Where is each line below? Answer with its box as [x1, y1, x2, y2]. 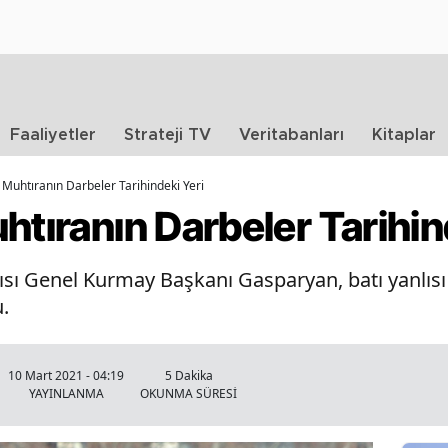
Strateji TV [124, 127, 211, 143]
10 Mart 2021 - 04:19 [8, 367, 124, 384]
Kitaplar [372, 127, 436, 143]
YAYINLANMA [28, 385, 104, 402]
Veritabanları [239, 127, 344, 143]
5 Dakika [164, 367, 213, 384]
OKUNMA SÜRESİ [140, 385, 237, 402]
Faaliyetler [10, 127, 96, 143]
